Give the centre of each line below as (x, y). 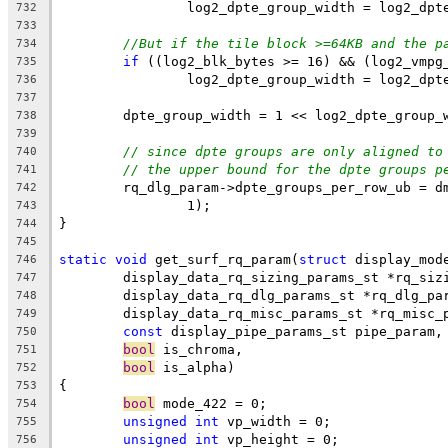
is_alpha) (195, 367)
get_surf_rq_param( (223, 259)
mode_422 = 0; (211, 403)
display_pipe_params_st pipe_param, (303, 331)
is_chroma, (199, 349)
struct (323, 259)
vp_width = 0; (275, 421)
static (83, 259)
